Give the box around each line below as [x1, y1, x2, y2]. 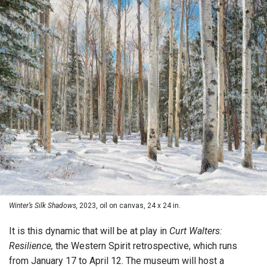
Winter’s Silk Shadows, [9, 201, 77, 210]
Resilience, [9, 240, 53, 252]
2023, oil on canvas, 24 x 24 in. [77, 201, 181, 210]
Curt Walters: [169, 225, 222, 237]
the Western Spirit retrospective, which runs [53, 240, 237, 252]
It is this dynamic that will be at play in [9, 225, 169, 237]
